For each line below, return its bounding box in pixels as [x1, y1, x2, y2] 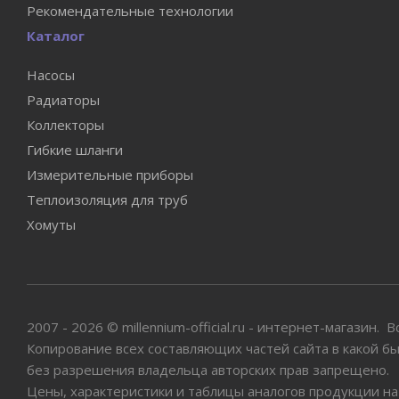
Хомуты [27, 216, 76, 233]
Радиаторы [27, 91, 100, 109]
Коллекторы [27, 116, 104, 134]
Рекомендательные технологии [27, 2, 233, 20]
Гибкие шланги [27, 141, 123, 159]
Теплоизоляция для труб [27, 191, 188, 208]
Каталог [27, 27, 85, 45]
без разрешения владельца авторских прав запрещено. [27, 361, 389, 379]
